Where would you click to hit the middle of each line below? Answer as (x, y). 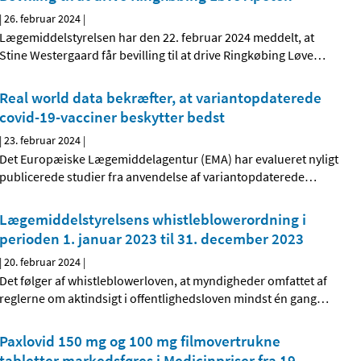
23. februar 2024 (43, 141)
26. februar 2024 (43, 19)
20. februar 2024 (43, 262)
